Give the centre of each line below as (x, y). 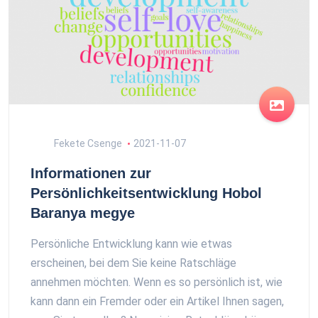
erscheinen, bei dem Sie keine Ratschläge (133, 263)
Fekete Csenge (87, 144)
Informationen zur (91, 174)
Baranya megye (83, 213)
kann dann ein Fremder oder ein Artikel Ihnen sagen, (157, 302)
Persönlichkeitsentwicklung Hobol (146, 193)
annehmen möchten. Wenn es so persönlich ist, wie (157, 283)
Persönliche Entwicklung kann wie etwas (131, 244)
